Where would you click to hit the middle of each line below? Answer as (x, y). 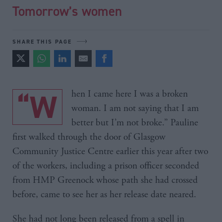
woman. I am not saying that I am (135, 109)
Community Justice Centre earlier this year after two (110, 152)
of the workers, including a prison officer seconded (106, 166)
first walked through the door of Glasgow (89, 137)
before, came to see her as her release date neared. (104, 195)
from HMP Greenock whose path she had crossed (105, 180)
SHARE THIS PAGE (42, 42)
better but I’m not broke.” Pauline (135, 123)
